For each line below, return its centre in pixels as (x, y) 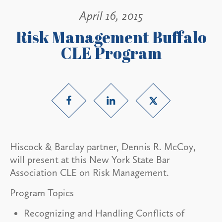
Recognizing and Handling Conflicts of (104, 213)
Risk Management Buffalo (111, 37)
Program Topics (43, 193)
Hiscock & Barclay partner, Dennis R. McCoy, (103, 147)
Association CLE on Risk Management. (89, 173)
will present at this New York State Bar (90, 160)
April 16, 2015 (111, 15)
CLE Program (111, 53)
